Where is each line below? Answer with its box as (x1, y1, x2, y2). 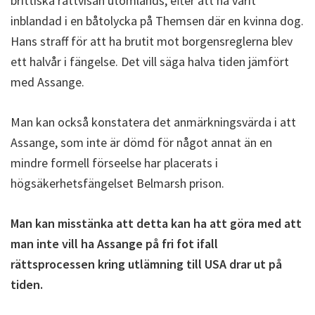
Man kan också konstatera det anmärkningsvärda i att (11, 114, 296, 130)
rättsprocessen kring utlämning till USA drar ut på (11, 256, 282, 272)
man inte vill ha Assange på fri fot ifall (11, 236, 218, 252)
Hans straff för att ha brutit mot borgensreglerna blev (11, 33, 292, 49)
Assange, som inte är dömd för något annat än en (11, 134, 272, 150)
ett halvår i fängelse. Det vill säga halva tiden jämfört (11, 53, 289, 70)
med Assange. (11, 74, 84, 90)
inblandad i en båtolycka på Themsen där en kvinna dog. (11, 13, 304, 29)
